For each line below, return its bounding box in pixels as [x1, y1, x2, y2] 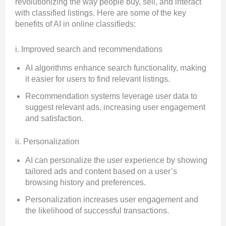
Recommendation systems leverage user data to [25, 92, 197, 101]
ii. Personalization [15, 137, 79, 146]
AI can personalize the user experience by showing [25, 156, 207, 165]
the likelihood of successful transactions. [25, 206, 169, 215]
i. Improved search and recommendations [15, 45, 162, 54]
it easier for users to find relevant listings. [25, 75, 170, 84]
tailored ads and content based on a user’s [25, 167, 177, 176]
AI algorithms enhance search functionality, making [25, 64, 206, 73]
